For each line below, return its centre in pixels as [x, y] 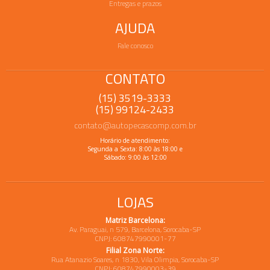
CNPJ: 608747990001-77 [135, 239]
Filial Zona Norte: [135, 251]
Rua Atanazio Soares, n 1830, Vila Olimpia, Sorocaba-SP [135, 260]
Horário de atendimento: [135, 141]
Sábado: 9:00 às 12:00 [135, 158]
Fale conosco [135, 46]
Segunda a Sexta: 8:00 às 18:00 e [135, 149]
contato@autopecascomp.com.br [135, 125]
